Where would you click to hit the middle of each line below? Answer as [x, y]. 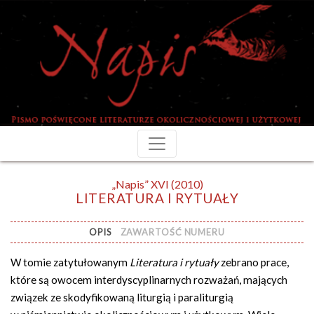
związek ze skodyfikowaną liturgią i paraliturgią [122, 298]
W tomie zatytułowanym [70, 262]
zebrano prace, [254, 262]
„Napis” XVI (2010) [157, 184]
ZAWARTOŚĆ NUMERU [172, 232]
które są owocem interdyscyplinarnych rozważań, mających [149, 280]
